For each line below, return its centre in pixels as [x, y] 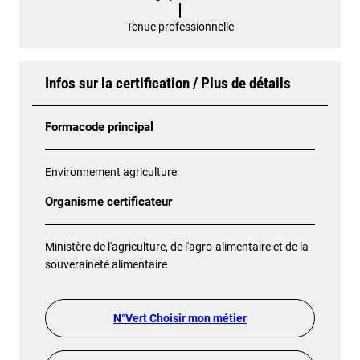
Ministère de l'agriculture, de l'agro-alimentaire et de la [177, 246]
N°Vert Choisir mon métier [180, 318]
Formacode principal [99, 127]
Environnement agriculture [111, 172]
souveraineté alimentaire [106, 264]
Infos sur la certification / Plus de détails [168, 83]
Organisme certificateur [108, 202]
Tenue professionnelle [180, 26]
